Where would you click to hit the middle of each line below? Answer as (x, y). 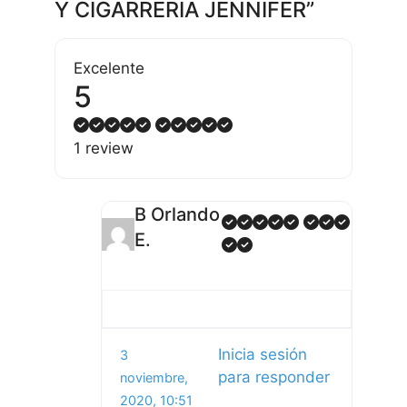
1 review (104, 148)
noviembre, (154, 378)
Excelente (109, 68)
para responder (273, 377)
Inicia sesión (262, 355)
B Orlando (178, 214)
